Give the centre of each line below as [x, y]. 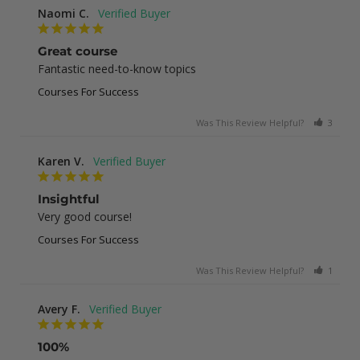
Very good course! [85, 216]
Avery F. [59, 309]
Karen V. [61, 161]
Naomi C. [63, 13]
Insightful [69, 198]
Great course [78, 51]
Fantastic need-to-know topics [117, 68]
